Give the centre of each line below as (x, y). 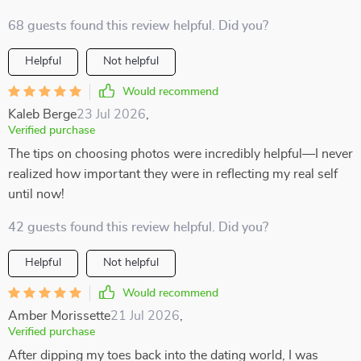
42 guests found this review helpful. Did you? (138, 227)
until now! (36, 194)
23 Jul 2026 (111, 114)
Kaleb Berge (42, 114)
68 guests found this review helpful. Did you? (138, 26)
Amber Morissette (59, 316)
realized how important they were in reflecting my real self (173, 174)
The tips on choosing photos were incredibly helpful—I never (180, 154)
